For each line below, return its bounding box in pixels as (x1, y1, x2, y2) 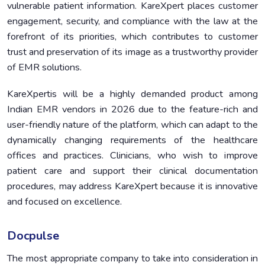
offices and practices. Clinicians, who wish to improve (7, 149, 258, 163)
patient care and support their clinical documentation (7, 164, 258, 178)
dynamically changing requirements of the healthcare (7, 134, 258, 147)
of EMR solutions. (7, 60, 82, 74)
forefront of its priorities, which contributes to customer (7, 30, 258, 43)
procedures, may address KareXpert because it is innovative (7, 180, 258, 193)
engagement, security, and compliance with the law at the (7, 14, 258, 28)
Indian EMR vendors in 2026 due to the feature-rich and (7, 103, 258, 117)
